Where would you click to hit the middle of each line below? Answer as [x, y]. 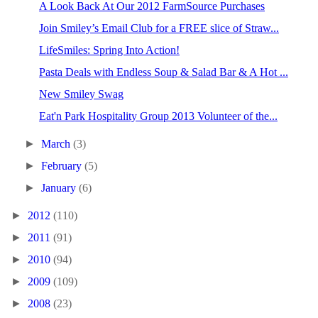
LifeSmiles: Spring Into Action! [109, 50]
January [60, 188]
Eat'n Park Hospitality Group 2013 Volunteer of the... [158, 116]
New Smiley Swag [81, 94]
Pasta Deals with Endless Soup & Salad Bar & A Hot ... [163, 72]
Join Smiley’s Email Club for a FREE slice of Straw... [159, 28]
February [63, 166]
